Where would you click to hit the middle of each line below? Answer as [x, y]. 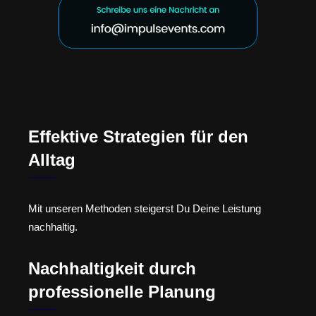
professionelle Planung [122, 291]
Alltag [52, 160]
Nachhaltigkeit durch [112, 268]
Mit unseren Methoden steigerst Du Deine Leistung [145, 209]
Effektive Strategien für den [138, 137]
